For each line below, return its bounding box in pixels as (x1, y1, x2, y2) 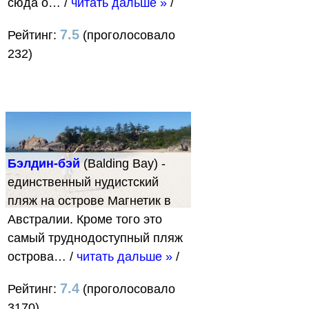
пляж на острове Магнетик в (8, 193, 171, 208)
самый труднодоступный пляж (8, 230, 183, 245)
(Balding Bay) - (80, 156, 166, 170)
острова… (8, 249, 70, 263)
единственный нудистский (8, 175, 159, 189)
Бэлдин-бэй (8, 156, 80, 170)
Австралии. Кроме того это (8, 212, 162, 226)
